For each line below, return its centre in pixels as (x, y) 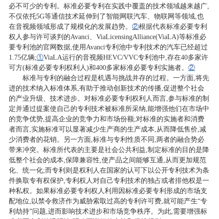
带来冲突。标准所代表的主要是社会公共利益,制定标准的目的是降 (109, 150)
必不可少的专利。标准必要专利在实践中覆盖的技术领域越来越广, (109, 6)
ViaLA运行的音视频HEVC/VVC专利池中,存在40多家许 (126, 57)
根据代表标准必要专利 (173, 26)
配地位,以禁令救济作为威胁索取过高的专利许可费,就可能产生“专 (108, 201)
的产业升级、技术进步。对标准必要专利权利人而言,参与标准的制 (109, 98)
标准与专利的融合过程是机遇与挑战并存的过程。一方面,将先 (116, 78)
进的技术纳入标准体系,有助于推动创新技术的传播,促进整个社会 (106, 88)
